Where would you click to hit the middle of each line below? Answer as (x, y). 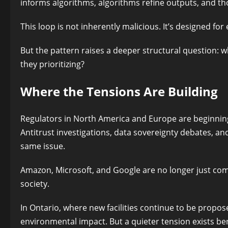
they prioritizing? (52, 64)
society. (35, 184)
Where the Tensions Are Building (119, 92)
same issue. (43, 146)
